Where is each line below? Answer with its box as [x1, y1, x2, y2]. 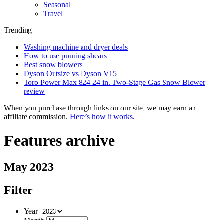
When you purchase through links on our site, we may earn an [4, 104, 196, 112]
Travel [43, 9, 63, 18]
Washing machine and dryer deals [24, 43, 128, 51]
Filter [4, 183, 33, 196]
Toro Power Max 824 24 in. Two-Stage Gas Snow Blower [24, 78, 205, 86]
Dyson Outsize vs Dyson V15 [24, 69, 117, 78]
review [24, 87, 45, 95]
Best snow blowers [24, 60, 82, 69]
